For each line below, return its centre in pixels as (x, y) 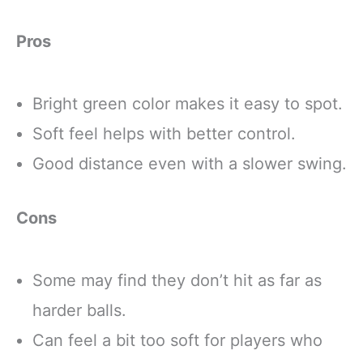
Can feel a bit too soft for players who (177, 341)
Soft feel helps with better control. (164, 134)
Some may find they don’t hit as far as (177, 281)
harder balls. (79, 311)
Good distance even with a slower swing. (190, 164)
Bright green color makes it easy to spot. (188, 104)
